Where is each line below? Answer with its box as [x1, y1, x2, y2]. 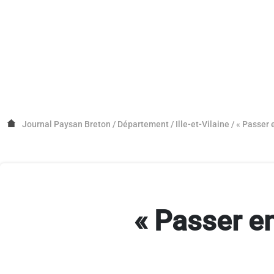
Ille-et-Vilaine [176, 119, 229, 129]
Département [117, 119, 169, 129]
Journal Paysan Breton [22, 119, 111, 129]
